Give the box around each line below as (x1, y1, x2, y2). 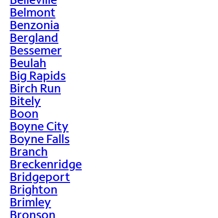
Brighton (10, 181, 57, 197)
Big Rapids (10, 67, 66, 83)
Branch (10, 143, 48, 159)
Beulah (10, 54, 46, 70)
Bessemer (10, 42, 62, 57)
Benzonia (10, 17, 59, 32)
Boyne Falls (10, 130, 70, 146)
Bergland (10, 29, 58, 45)
